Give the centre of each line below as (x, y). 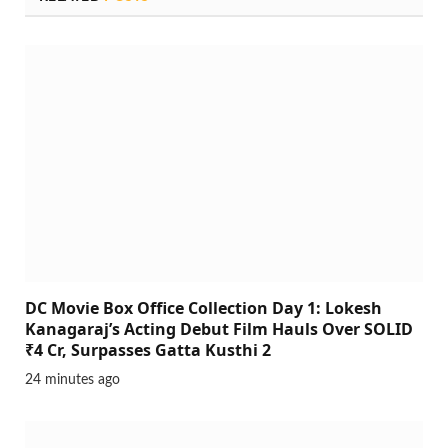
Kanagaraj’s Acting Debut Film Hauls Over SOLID (219, 329)
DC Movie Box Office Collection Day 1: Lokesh (203, 308)
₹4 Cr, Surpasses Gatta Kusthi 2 (148, 350)
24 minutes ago (72, 380)
